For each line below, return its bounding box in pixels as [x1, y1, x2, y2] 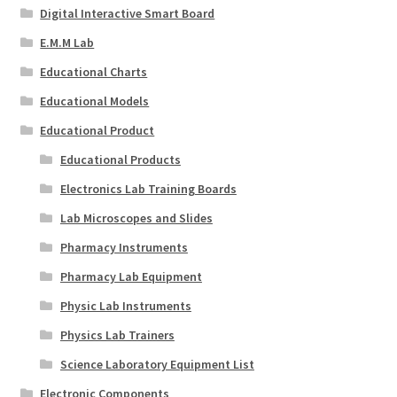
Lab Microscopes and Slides [59, 209, 213, 226]
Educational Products [59, 151, 181, 167]
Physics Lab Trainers [59, 326, 175, 343]
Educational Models [40, 92, 150, 109]
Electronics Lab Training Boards [59, 180, 237, 197]
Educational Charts [40, 63, 148, 80]
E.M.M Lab [40, 34, 95, 51]
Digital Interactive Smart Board [40, 4, 215, 21]
